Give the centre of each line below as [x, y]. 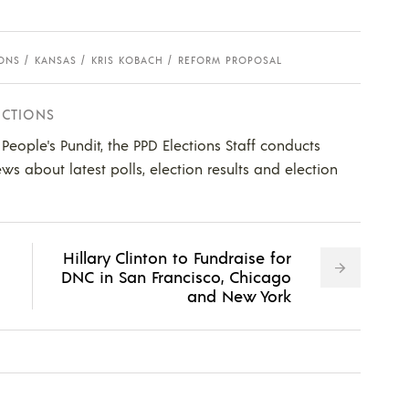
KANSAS [56, 60]
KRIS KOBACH [127, 60]
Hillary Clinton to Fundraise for [177, 257]
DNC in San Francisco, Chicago [176, 276]
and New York [239, 295]
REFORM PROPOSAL [230, 60]
